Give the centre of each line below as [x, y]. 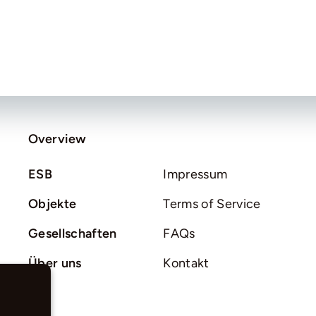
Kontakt [186, 263]
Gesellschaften [72, 234]
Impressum [195, 175]
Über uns [55, 263]
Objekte [52, 204]
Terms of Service [212, 204]
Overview [57, 139]
